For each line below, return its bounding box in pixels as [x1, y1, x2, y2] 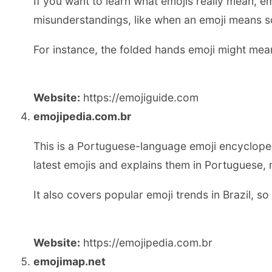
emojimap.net [33, 255, 106, 268]
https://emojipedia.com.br [80, 236, 212, 250]
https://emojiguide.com [80, 91, 199, 104]
